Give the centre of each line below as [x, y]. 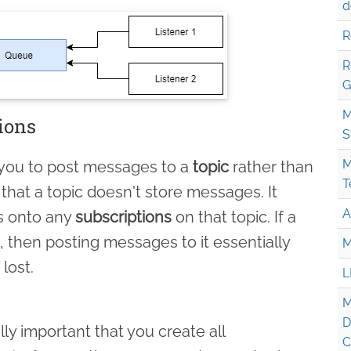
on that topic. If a [234, 217]
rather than [271, 166]
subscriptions [123, 217]
